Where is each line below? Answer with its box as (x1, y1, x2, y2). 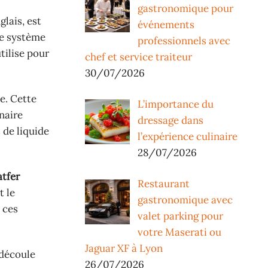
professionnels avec (137, 33, 230, 47)
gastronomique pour (137, 1, 233, 15)
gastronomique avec (137, 193, 233, 207)
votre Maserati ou (137, 226, 221, 239)
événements (137, 17, 194, 31)
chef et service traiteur (85, 50, 192, 63)
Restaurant (137, 177, 190, 191)
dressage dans (137, 114, 203, 127)
